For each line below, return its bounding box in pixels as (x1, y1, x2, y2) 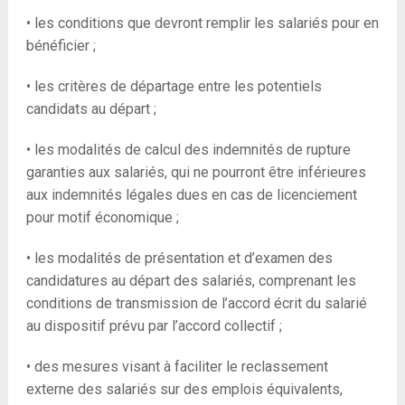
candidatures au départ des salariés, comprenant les (25, 271, 356, 289)
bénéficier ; (25, 36, 96, 54)
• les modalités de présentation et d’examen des (25, 249, 333, 267)
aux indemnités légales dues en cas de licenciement (25, 185, 357, 203)
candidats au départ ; (25, 99, 156, 118)
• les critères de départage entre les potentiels (25, 77, 322, 95)
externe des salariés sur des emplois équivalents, (25, 380, 343, 398)
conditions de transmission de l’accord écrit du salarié (25, 294, 367, 312)
